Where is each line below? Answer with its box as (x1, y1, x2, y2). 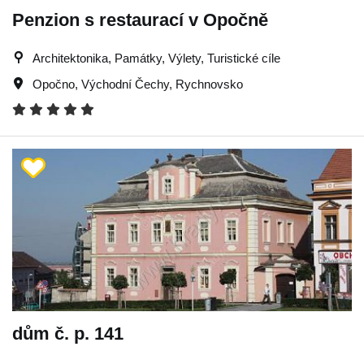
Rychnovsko (175, 76, 243, 91)
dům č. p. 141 (12, 323, 123, 344)
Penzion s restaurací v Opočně (12, 9, 268, 30)
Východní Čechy (81, 76, 169, 91)
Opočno (32, 76, 75, 91)
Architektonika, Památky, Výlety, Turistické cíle (32, 50, 280, 65)
